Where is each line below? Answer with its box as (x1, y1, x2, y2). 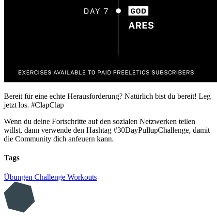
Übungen (4, 172, 34, 181)
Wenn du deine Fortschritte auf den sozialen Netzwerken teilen (4, 117, 195, 126)
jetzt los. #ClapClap (4, 101, 64, 109)
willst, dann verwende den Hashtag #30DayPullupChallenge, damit (4, 126, 210, 135)
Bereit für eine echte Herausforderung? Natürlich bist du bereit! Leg (4, 92, 211, 101)
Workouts (67, 172, 97, 181)
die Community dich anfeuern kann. (4, 135, 114, 143)
